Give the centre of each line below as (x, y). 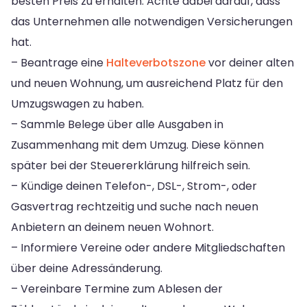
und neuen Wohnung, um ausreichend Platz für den (147, 83)
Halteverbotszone (156, 62)
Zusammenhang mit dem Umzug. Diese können (137, 145)
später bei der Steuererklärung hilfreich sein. (131, 165)
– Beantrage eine (59, 62)
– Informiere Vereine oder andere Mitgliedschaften (148, 247)
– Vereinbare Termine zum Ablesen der (117, 288)
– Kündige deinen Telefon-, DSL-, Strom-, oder (134, 186)
